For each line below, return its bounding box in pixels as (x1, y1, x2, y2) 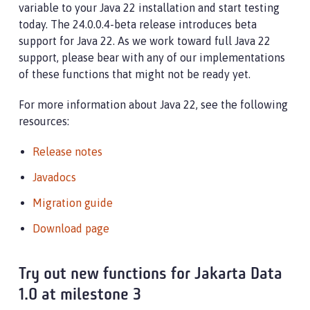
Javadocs (33, 171, 76, 183)
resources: (19, 115, 69, 127)
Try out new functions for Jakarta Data (19, 266, 282, 283)
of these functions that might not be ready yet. (19, 68, 250, 80)
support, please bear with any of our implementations (19, 51, 285, 64)
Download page (33, 222, 109, 235)
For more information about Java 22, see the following (19, 98, 288, 111)
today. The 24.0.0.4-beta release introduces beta (19, 18, 257, 30)
